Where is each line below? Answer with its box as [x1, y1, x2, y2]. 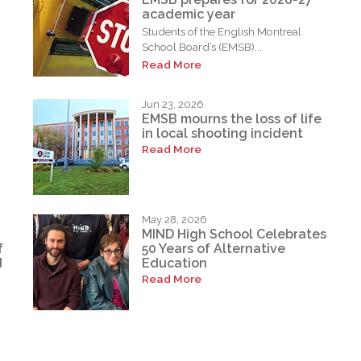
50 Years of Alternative [142, 241, 286, 257]
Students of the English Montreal [142, 25, 302, 39]
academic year [142, 6, 236, 23]
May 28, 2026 [142, 214, 208, 226]
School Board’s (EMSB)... [142, 40, 263, 54]
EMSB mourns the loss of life [142, 111, 322, 127]
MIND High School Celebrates [142, 226, 327, 243]
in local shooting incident [142, 126, 304, 142]
